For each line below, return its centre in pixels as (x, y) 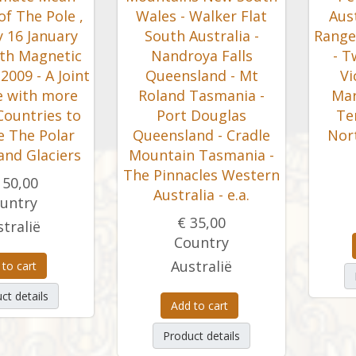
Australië (201, 266)
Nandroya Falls (201, 56)
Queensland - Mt (201, 75)
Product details (201, 336)
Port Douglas (201, 115)
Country (201, 242)
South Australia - (201, 36)
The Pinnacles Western (201, 175)
